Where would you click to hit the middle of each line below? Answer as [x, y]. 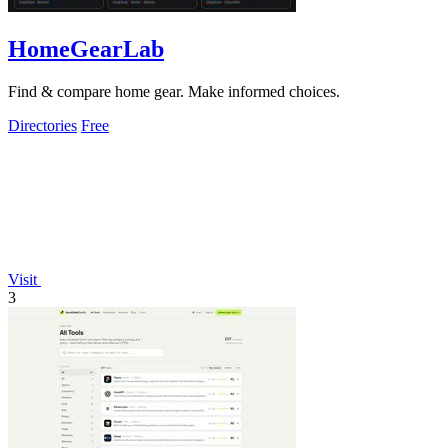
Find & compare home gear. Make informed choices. [174, 91]
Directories [42, 125]
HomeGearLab [86, 48]
